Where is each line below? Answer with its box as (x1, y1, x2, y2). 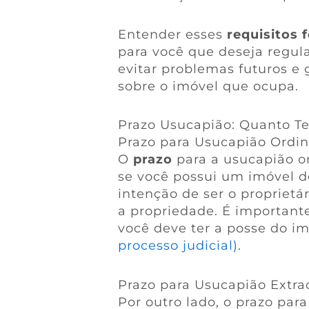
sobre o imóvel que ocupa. (117, 78, 299, 94)
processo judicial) (117, 238, 238, 254)
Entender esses (117, 26, 227, 42)
